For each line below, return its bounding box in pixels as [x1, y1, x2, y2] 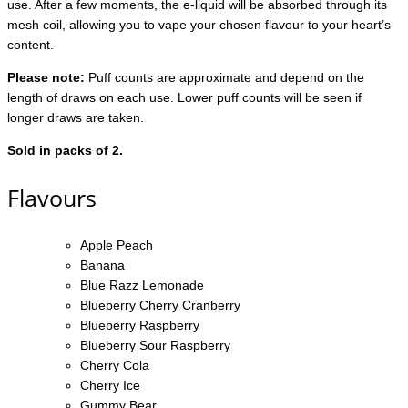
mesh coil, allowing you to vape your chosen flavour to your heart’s [7, 17, 391, 33]
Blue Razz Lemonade [80, 278, 204, 293]
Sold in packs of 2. [7, 143, 123, 158]
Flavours [7, 182, 97, 214]
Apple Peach [80, 238, 153, 253]
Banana [80, 258, 125, 273]
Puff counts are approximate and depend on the [85, 70, 364, 86]
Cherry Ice [80, 378, 140, 393]
